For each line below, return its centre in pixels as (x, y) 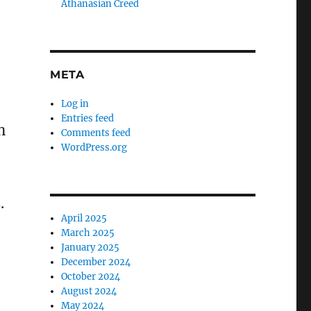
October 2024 (91, 277)
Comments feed (96, 133)
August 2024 (89, 291)
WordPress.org (94, 148)
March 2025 (88, 233)
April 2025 (84, 218)
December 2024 (96, 262)
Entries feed (88, 118)
